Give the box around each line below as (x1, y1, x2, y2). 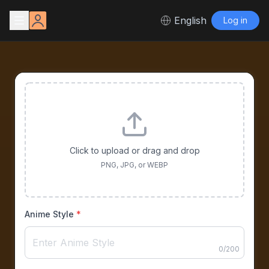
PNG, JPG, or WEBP (101, 160, 168, 169)
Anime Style (25, 209, 74, 219)
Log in (223, 15, 247, 25)
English (174, 14, 207, 26)
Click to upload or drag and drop (69, 145, 200, 156)
